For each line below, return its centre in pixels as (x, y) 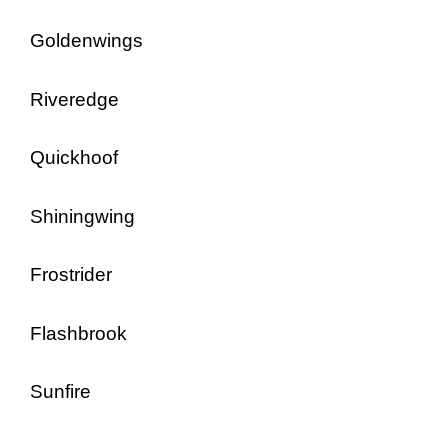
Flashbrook (78, 333)
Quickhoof (74, 157)
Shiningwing (82, 216)
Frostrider (71, 274)
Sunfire (60, 391)
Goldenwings (86, 40)
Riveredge (74, 99)
